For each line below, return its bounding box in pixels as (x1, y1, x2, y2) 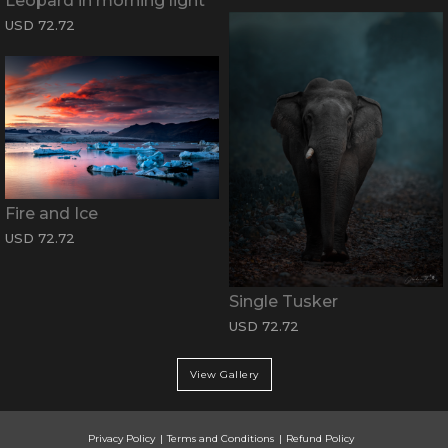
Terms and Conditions (167, 432, 274, 446)
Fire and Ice (5, 203, 98, 223)
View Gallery (189, 368, 259, 382)
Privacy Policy (88, 432, 155, 446)
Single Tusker (229, 292, 338, 312)
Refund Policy (286, 432, 354, 446)
